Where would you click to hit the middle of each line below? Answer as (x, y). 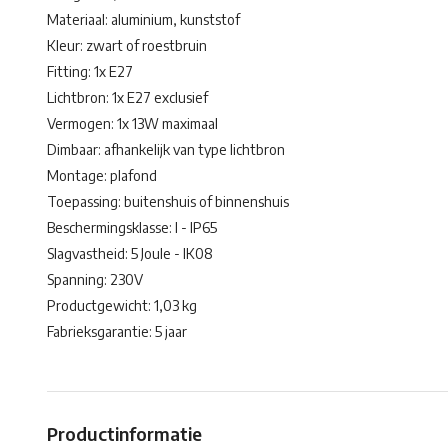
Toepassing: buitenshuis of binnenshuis (168, 201)
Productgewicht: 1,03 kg (122, 305)
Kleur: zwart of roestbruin (127, 45)
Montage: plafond (102, 175)
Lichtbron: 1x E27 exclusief (127, 97)
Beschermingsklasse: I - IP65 (132, 227)
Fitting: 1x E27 (90, 71)
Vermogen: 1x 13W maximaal (132, 123)
